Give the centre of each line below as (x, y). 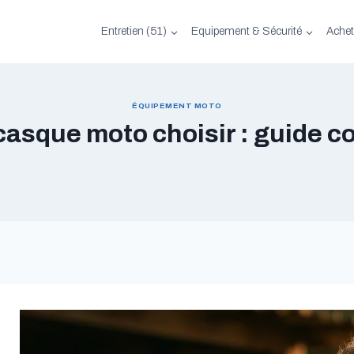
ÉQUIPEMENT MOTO (177, 106)
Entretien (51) (134, 31)
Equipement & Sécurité (247, 31)
